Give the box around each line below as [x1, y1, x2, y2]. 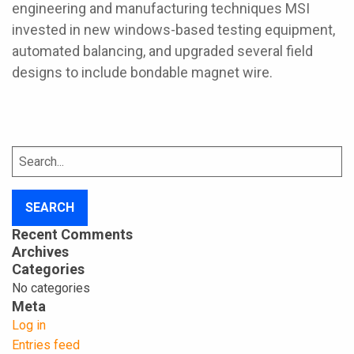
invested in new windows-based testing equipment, [12, 21, 335, 39]
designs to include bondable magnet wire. [12, 64, 273, 81]
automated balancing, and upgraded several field [12, 43, 313, 60]
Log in [12, 317, 46, 333]
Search [11, 149, 47, 162]
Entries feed [12, 337, 80, 352]
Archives [12, 243, 69, 260]
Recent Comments [12, 225, 133, 243]
